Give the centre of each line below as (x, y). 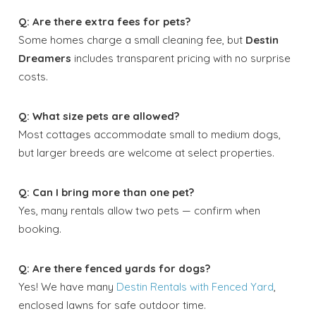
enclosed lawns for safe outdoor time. (113, 305)
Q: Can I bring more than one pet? (107, 192)
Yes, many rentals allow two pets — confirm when (140, 210)
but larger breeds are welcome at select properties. (147, 152)
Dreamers (45, 58)
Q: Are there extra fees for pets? (105, 21)
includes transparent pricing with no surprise (181, 58)
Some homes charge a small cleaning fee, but (132, 39)
